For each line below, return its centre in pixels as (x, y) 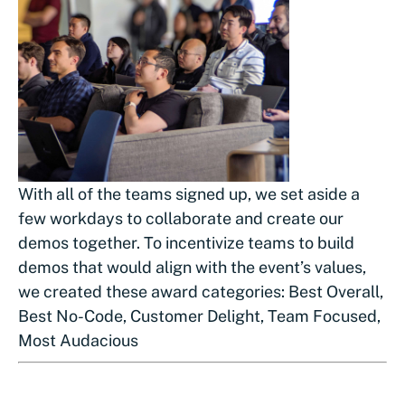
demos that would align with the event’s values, (192, 267)
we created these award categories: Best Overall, (201, 291)
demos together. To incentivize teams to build (186, 242)
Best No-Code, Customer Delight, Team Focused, (199, 316)
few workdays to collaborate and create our (181, 218)
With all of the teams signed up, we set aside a (189, 193)
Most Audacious (78, 340)
